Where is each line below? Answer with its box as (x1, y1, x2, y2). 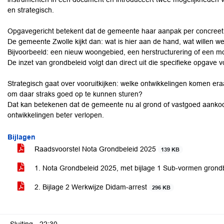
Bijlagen (7, 133, 35, 141)
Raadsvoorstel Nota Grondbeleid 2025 (32, 145, 158, 153)
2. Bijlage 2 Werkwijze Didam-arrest (32, 183, 149, 191)
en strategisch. (7, 6, 54, 14)
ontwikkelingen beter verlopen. (7, 111, 104, 119)
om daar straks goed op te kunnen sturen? (7, 90, 142, 98)
